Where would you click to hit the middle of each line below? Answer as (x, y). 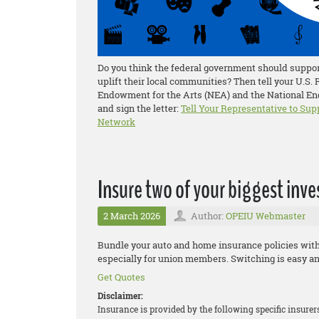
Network (116, 121)
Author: (208, 215)
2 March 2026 (132, 215)
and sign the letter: (139, 108)
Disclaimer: (120, 295)
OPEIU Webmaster (266, 215)
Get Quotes (121, 277)
